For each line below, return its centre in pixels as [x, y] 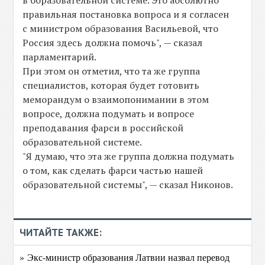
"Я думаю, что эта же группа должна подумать [129, 156]
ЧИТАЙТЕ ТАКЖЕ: [61, 232]
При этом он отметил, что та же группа [112, 71]
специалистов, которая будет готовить [111, 85]
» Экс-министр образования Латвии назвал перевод [125, 257]
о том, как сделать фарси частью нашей [113, 170]
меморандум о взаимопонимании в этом [116, 99]
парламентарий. [60, 57]
